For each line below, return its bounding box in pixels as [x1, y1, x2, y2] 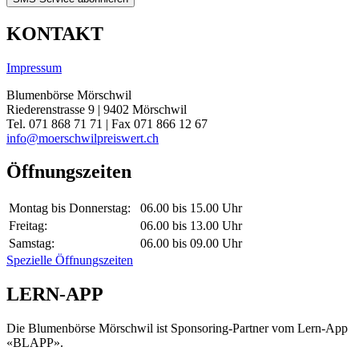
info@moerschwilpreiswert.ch [6, 131, 159, 145]
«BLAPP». [6, 336, 63, 350]
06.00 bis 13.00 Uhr [140, 219, 242, 233]
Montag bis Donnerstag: [9, 201, 131, 216]
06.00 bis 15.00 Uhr [140, 201, 242, 216]
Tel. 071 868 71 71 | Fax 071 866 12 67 [6, 116, 208, 131]
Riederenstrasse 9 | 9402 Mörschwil [6, 102, 187, 116]
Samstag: [9, 236, 54, 251]
